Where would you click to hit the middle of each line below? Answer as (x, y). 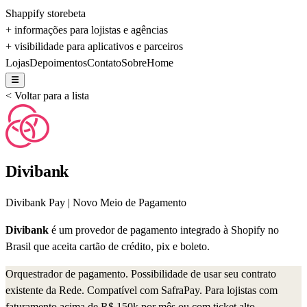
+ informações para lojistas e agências (87, 30)
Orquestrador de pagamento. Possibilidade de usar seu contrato (141, 273)
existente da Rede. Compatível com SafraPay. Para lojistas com (142, 290)
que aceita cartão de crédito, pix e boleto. (120, 246)
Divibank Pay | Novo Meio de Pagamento (96, 202)
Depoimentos (58, 63)
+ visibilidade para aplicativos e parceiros (94, 46)
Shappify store (37, 13)
